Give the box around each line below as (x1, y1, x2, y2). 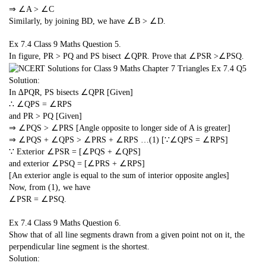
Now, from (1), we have (9, 182, 90, 192)
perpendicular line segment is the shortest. (9, 242, 150, 251)
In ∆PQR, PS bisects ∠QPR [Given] (9, 87, 133, 97)
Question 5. (83, 40, 121, 49)
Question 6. (83, 218, 121, 227)
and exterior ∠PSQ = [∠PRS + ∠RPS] (9, 159, 145, 168)
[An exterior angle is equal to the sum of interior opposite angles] (9, 170, 229, 180)
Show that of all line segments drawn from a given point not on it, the (9, 230, 245, 239)
